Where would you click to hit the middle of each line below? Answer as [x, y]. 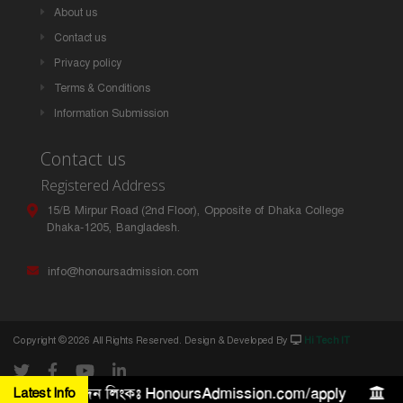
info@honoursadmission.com [123, 271]
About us [75, 12]
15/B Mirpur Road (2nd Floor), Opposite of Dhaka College [195, 210]
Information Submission [111, 113]
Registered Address [103, 185]
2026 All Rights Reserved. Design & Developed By [179, 340]
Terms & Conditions [102, 88]
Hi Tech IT [327, 340]
